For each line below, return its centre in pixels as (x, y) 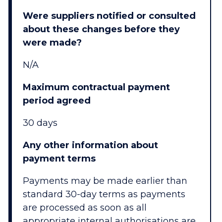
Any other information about (90, 145)
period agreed (56, 101)
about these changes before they (101, 29)
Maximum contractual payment (96, 87)
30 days (40, 123)
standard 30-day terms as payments (104, 194)
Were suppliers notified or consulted (109, 16)
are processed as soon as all (84, 208)
